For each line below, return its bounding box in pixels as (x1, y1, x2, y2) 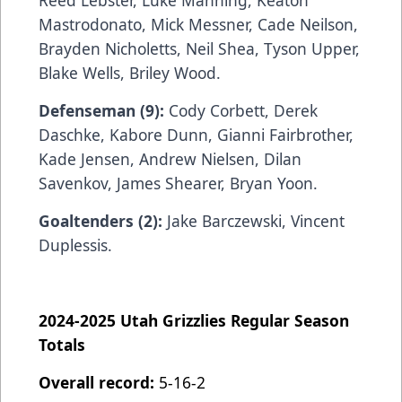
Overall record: (39, 371, 159, 394)
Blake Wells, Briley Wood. (39, 62, 221, 84)
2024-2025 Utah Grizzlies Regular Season (39, 310, 349, 332)
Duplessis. (39, 234, 112, 257)
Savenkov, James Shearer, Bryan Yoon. (39, 172, 318, 195)
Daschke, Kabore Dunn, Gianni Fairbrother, (39, 124, 354, 146)
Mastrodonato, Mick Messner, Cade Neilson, (39, 13, 358, 36)
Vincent (291, 210, 345, 232)
